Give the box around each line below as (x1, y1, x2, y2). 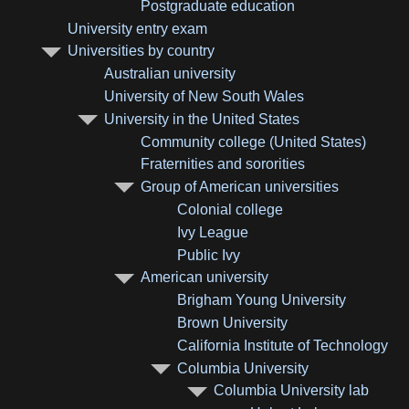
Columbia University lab (214, 383, 370, 399)
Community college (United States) (141, 133, 367, 150)
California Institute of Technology (177, 337, 389, 353)
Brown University (177, 314, 288, 330)
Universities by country (68, 43, 215, 59)
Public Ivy (177, 246, 241, 263)
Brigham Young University (177, 292, 347, 309)
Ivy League (177, 224, 249, 240)
